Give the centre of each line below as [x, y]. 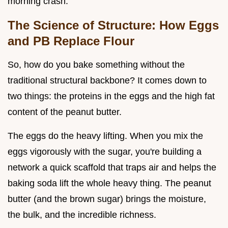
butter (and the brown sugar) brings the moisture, [107, 199]
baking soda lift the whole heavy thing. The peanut [109, 183]
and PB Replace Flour [71, 41]
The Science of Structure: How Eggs [113, 25]
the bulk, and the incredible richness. [82, 215]
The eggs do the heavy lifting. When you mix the [105, 136]
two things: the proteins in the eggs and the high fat [111, 96]
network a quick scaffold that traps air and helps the [112, 168]
